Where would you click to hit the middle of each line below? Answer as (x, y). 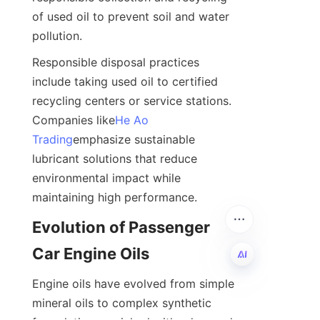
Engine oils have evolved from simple (133, 283)
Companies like (74, 120)
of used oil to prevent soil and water (131, 16)
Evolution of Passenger (121, 227)
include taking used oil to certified (125, 81)
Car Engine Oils (91, 253)
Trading (52, 139)
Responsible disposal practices (116, 62)
